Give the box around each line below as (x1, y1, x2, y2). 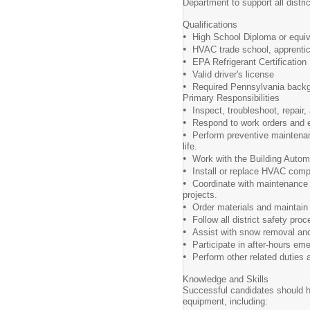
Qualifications (183, 19, 237, 30)
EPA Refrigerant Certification (187, 57, 307, 67)
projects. (183, 190, 217, 200)
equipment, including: (183, 296, 268, 307)
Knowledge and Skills (183, 274, 268, 284)
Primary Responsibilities (183, 93, 280, 103)
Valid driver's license (187, 69, 274, 80)
